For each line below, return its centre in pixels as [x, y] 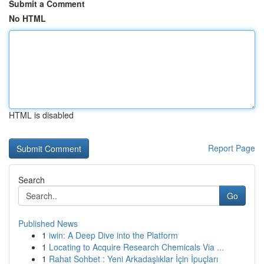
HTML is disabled [41, 115]
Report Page [232, 148]
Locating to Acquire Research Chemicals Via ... [136, 247]
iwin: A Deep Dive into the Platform [113, 235]
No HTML [27, 18]
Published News [48, 223]
